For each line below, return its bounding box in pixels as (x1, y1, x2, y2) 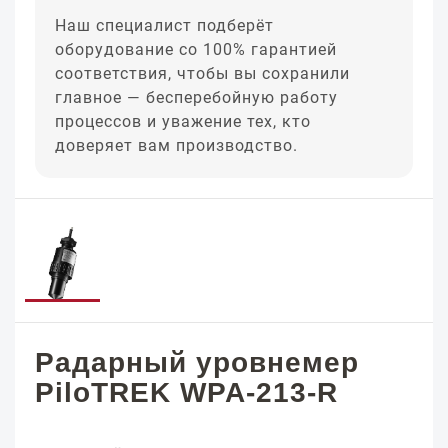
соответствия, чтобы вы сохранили (55, 64, 350, 83)
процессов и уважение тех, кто (55, 112, 311, 131)
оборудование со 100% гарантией (55, 40, 337, 59)
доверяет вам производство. (55, 136, 298, 155)
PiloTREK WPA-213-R (35, 377, 338, 408)
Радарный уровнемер (35, 347, 359, 378)
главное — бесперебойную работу (55, 88, 338, 107)
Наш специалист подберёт (55, 16, 274, 35)
